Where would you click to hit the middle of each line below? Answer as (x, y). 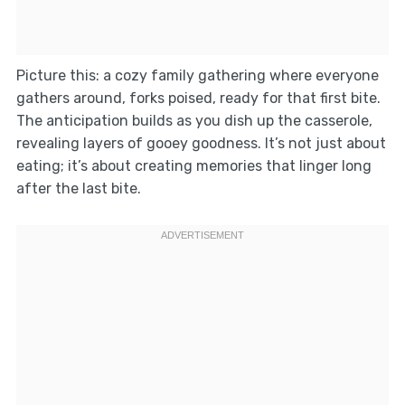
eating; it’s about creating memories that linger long (193, 165)
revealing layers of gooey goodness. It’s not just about (201, 143)
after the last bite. (78, 188)
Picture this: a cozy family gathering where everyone (197, 75)
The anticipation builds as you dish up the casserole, (194, 120)
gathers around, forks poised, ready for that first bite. (198, 98)
